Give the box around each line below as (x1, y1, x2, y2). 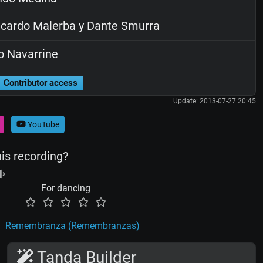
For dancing (41, 183, 90, 194)
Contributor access (3, 77, 77, 88)
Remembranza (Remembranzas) (5, 220, 140, 232)
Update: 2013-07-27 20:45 (173, 97, 256, 105)
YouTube (25, 119, 59, 129)
